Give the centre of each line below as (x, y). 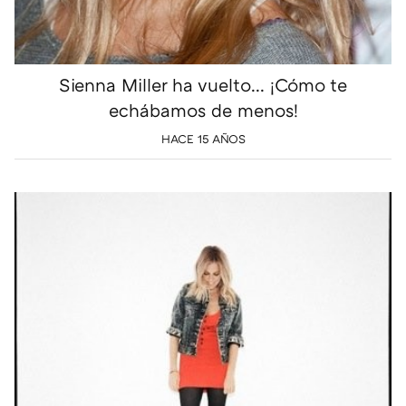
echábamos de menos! (203, 109)
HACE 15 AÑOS (203, 138)
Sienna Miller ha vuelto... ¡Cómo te (203, 84)
